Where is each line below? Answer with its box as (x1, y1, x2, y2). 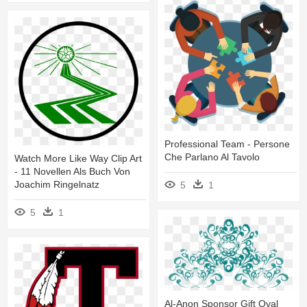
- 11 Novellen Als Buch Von (14, 166, 130, 177)
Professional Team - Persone (164, 138, 290, 149)
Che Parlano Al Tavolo (164, 151, 260, 162)
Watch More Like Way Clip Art (14, 153, 142, 164)
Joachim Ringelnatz (14, 179, 99, 191)
